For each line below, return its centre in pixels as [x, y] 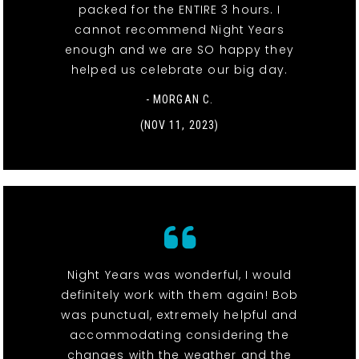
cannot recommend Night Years [179, 29]
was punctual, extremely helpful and [179, 315]
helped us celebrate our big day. [179, 69]
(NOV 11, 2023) [179, 125]
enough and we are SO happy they [179, 49]
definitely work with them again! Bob [179, 294]
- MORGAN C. [179, 99]
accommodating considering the [179, 335]
